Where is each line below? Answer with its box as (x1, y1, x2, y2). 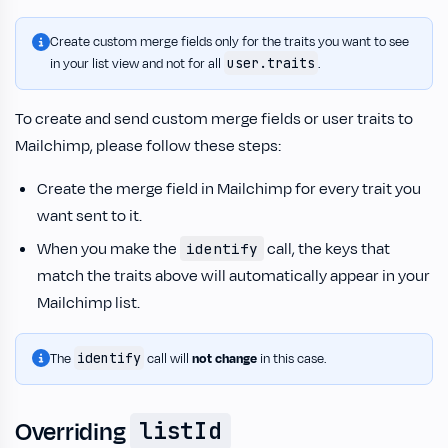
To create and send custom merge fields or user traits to (15, 107, 413, 130)
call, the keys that (263, 237, 390, 260)
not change (192, 349, 257, 368)
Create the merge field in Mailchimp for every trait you (37, 177, 421, 200)
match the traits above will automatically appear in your (37, 264, 430, 287)
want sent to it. (37, 204, 142, 227)
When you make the (37, 237, 180, 260)
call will (144, 349, 192, 368)
